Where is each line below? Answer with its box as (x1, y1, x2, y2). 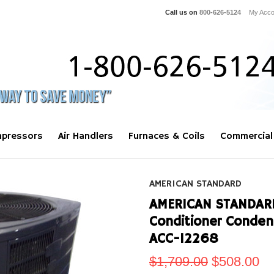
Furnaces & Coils (128, 130, 205, 143)
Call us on (165, 9, 199, 16)
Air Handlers (58, 130, 113, 143)
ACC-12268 (149, 231, 218, 248)
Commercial (220, 130, 273, 143)
